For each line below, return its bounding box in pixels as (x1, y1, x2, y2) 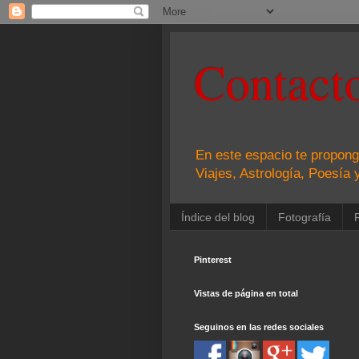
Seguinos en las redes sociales (194, 322, 324, 333)
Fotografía (278, 210, 331, 224)
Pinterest (194, 255, 232, 265)
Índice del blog (181, 210, 255, 224)
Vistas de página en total (194, 288, 298, 299)
